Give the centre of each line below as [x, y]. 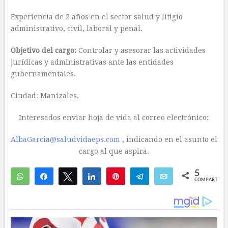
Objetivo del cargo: [43, 50]
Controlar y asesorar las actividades [141, 50]
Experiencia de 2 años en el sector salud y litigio [96, 17]
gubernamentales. [43, 74]
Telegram [164, 176]
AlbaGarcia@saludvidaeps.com [65, 139]
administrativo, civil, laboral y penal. [76, 28]
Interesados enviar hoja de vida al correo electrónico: [114, 118]
